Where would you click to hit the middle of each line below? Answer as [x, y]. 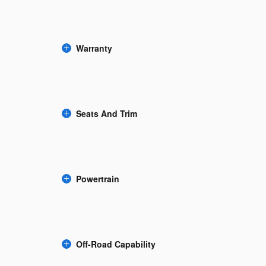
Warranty [94, 48]
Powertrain [98, 179]
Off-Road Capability [116, 244]
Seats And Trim [107, 114]
